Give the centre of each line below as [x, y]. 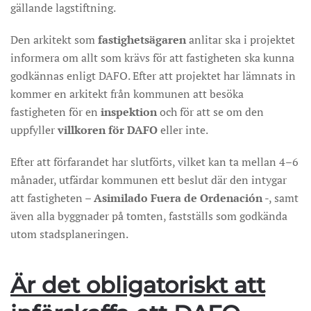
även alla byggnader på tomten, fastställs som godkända [149, 216]
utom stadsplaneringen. [69, 234]
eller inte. [183, 130]
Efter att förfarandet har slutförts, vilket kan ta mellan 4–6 [154, 162]
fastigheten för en [56, 112]
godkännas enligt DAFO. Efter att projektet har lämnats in [153, 76]
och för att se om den [210, 112]
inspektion [129, 112]
